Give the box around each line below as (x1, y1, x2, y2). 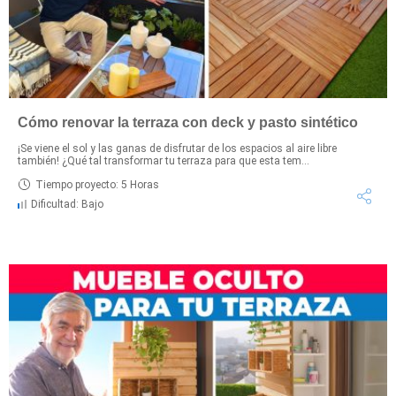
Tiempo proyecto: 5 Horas (35, 178, 159, 191)
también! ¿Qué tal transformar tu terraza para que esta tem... (18, 155, 309, 168)
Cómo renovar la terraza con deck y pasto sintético (18, 115, 358, 131)
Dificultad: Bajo (31, 198, 103, 211)
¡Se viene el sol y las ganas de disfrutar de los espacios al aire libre (18, 142, 337, 156)
